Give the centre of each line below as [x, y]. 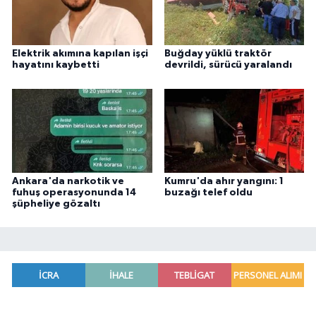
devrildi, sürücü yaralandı [228, 65]
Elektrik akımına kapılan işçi [80, 54]
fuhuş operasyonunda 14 [74, 192]
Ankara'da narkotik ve [68, 181]
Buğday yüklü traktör [218, 54]
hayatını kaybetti [56, 65]
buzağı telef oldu [208, 192]
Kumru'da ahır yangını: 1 [224, 181]
